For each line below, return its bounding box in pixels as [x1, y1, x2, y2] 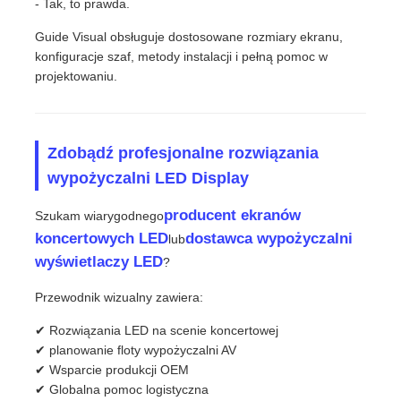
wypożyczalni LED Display [47, 168, 250, 187]
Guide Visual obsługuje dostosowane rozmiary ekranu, [35, 29, 344, 44]
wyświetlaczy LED [35, 252, 164, 270]
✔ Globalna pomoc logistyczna [35, 381, 209, 397]
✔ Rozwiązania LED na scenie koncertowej [35, 322, 279, 337]
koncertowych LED [35, 229, 169, 247]
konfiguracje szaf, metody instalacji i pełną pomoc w [35, 48, 328, 64]
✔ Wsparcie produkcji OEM [35, 362, 190, 377]
